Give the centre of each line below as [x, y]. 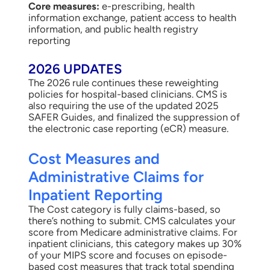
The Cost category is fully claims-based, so [124, 209]
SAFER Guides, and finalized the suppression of [134, 117]
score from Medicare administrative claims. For [133, 232]
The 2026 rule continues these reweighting [123, 82]
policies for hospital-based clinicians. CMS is [127, 94]
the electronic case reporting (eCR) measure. [128, 128]
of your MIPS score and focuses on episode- [127, 255]
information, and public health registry [113, 29]
